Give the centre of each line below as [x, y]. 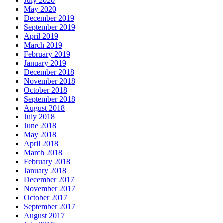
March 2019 [43, 45]
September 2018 [50, 99]
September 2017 [50, 207]
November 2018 [50, 81]
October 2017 [46, 198]
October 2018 [46, 90]
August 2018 [44, 108]
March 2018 [43, 153]
